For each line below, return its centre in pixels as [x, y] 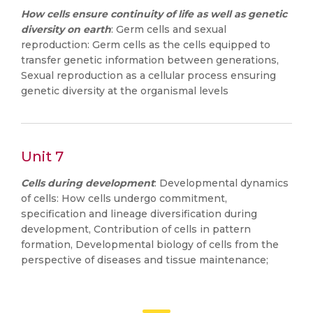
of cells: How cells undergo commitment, [124, 198]
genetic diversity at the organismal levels [125, 91]
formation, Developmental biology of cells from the [150, 245]
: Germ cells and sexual [169, 29]
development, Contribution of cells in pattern [136, 229]
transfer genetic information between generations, [150, 60]
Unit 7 [42, 156]
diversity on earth [66, 29]
